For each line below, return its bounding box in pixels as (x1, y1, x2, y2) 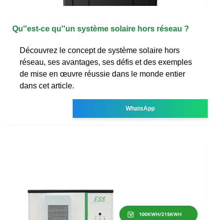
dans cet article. (20, 81, 74, 90)
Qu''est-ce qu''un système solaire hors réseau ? (12, 24, 189, 33)
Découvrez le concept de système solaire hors (20, 46, 180, 55)
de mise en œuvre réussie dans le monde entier (20, 69, 185, 78)
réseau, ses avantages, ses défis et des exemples (20, 57, 192, 66)
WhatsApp (126, 105, 155, 112)
